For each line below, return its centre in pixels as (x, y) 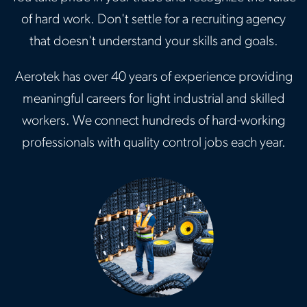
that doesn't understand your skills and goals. (153, 41)
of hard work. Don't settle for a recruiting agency (153, 20)
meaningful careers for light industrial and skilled (153, 99)
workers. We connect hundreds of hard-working (153, 121)
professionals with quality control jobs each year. (153, 143)
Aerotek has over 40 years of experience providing (153, 77)
